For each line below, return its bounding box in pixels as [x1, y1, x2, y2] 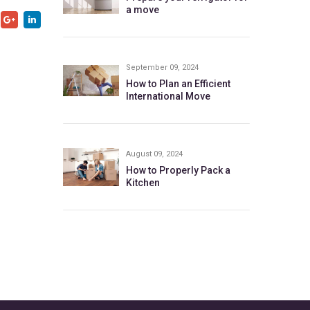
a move [125, 4, 159, 15]
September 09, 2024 [125, 63, 199, 72]
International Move [125, 91, 210, 102]
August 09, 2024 [125, 149, 183, 158]
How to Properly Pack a [125, 165, 230, 176]
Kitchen [125, 177, 160, 188]
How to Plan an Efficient [125, 78, 230, 89]
